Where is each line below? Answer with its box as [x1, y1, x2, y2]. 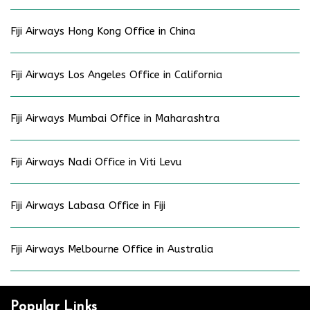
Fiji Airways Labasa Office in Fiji [10, 199, 165, 212]
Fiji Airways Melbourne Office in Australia [10, 242, 214, 255]
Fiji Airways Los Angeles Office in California [10, 68, 223, 81]
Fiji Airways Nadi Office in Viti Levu [10, 155, 182, 168]
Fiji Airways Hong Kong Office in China [10, 24, 196, 37]
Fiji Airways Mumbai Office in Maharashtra [10, 111, 220, 125]
